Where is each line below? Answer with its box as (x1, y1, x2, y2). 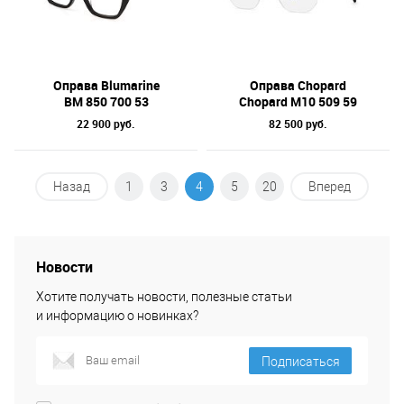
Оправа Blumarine (52, 77, 160, 94)
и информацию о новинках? (36, 308, 198, 323)
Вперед (308, 179, 351, 194)
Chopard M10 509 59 (239, 93, 357, 110)
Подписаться (261, 354, 340, 369)
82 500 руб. (269, 116, 327, 131)
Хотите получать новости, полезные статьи (36, 289, 292, 304)
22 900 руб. (77, 116, 135, 131)
